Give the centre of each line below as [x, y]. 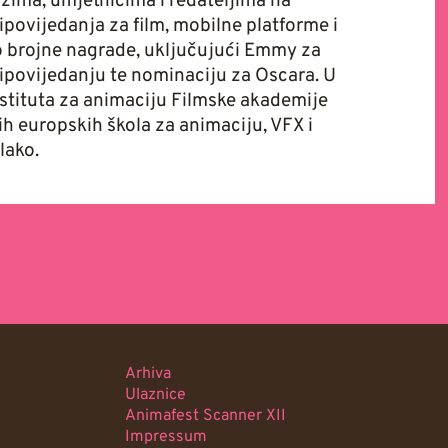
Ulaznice [156, 395]
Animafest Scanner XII [206, 416]
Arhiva [148, 374]
